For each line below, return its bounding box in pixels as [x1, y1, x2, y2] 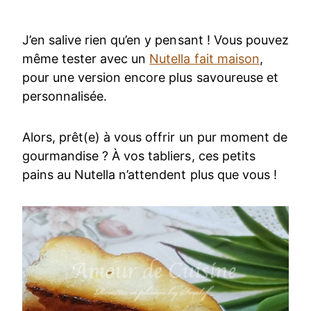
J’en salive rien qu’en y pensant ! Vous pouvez [22, 33, 289, 48]
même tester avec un [22, 51, 150, 67]
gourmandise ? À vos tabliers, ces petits [22, 149, 255, 164]
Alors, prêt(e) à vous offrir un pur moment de [22, 130, 287, 145]
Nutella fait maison [149, 51, 260, 67]
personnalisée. [22, 89, 108, 104]
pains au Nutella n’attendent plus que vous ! [22, 167, 280, 183]
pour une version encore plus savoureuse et [22, 70, 278, 85]
